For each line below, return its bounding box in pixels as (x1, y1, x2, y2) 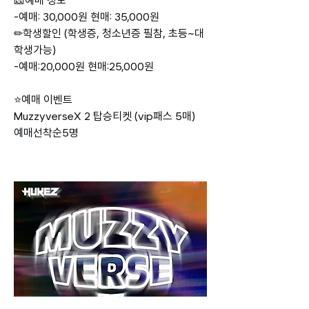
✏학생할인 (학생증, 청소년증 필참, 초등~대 (14, 27, 204, 40)
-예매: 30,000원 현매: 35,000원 (14, 10, 159, 23)
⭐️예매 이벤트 (14, 93, 72, 106)
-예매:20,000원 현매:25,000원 (14, 60, 154, 73)
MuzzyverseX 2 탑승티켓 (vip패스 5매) (14, 110, 198, 123)
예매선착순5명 (14, 126, 79, 139)
